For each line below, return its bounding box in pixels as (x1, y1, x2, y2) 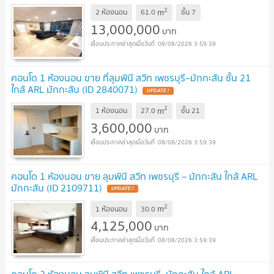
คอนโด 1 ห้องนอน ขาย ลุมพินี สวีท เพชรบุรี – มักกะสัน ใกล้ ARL (11, 168, 257, 184)
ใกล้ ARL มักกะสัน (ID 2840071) (11, 81, 138, 97)
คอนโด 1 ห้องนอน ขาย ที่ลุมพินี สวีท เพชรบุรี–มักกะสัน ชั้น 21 (11, 69, 251, 86)
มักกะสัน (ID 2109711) (11, 179, 102, 196)
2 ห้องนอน (95, 6, 127, 18)
